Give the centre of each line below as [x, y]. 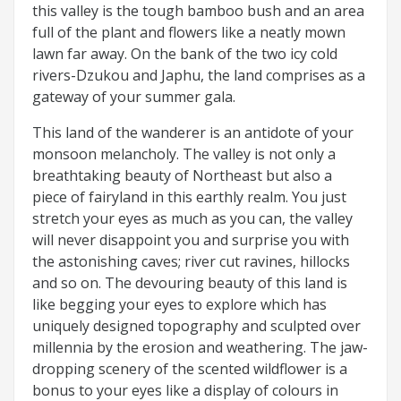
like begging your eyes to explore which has [179, 304]
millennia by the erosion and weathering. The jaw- [200, 347]
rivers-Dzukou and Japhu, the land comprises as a [199, 75]
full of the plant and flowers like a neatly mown [189, 32]
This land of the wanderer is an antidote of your [193, 132]
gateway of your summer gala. [134, 96]
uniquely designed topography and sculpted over [196, 325]
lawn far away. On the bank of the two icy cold [185, 53]
